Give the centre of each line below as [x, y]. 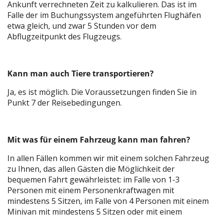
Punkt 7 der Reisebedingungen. [64, 102]
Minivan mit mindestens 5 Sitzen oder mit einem [95, 211]
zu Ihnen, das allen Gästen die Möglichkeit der [91, 169]
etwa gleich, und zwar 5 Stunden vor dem [82, 26]
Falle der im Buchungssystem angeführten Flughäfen [104, 15]
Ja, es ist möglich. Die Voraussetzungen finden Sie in [102, 92]
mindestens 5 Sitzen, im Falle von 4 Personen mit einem [108, 201]
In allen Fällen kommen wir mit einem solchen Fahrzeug [108, 158]
